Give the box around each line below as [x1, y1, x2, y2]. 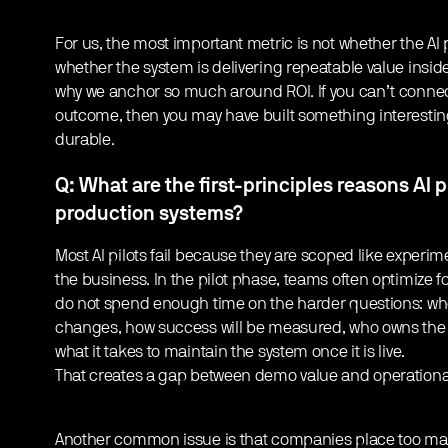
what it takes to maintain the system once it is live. [54, 344, 405, 361]
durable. [54, 132, 115, 149]
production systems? [54, 204, 244, 225]
